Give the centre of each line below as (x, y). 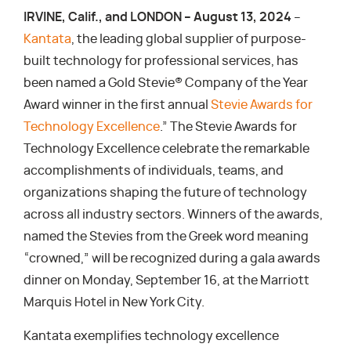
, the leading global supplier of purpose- (189, 39)
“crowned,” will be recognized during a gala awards (172, 259)
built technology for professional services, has (161, 61)
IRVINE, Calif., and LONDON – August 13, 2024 (157, 17)
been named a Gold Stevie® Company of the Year (166, 83)
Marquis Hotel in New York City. (114, 302)
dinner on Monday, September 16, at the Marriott (166, 280)
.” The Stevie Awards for (228, 127)
